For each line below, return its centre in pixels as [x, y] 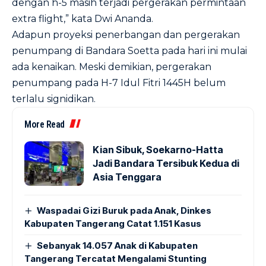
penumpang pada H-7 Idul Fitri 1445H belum [119, 83]
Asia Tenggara [127, 177]
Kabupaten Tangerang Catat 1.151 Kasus [113, 223]
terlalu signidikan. [54, 99]
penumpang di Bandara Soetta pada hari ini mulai [129, 50]
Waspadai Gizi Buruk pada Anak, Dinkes [124, 210]
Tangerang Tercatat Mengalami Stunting [115, 258]
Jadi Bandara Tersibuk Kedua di [166, 163]
